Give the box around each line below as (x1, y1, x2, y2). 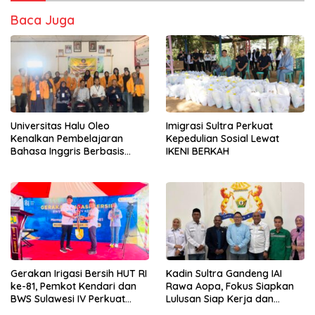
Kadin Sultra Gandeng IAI (166, 266, 282, 280)
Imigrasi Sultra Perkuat (166, 120, 273, 133)
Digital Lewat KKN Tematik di (11, 157, 145, 171)
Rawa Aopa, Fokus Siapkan (166, 279, 294, 292)
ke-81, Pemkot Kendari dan (11, 279, 136, 292)
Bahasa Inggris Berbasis (11, 145, 124, 158)
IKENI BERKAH (166, 145, 229, 158)
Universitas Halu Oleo (11, 120, 110, 133)
